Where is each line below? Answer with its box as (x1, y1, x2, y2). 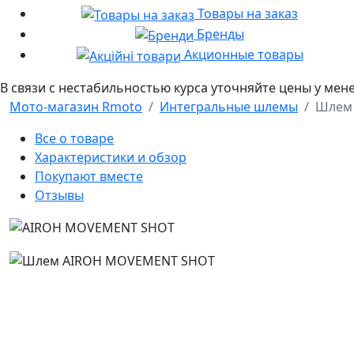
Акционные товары (180, 45, 303, 63)
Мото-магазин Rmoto (9, 97, 142, 115)
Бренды (194, 25, 244, 43)
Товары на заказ (194, 5, 298, 23)
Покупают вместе (35, 167, 143, 185)
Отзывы (35, 186, 84, 204)
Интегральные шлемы (160, 97, 298, 115)
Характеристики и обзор (35, 148, 186, 166)
